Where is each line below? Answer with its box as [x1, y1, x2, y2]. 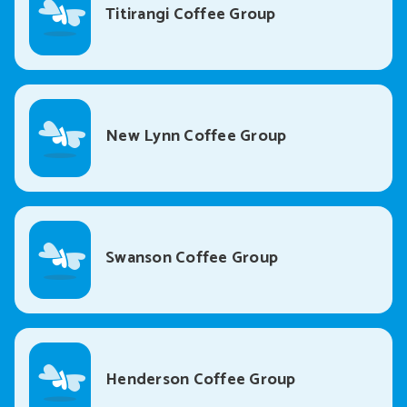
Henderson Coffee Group [105, 366, 296, 394]
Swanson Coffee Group [105, 244, 278, 273]
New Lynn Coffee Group [105, 123, 287, 151]
